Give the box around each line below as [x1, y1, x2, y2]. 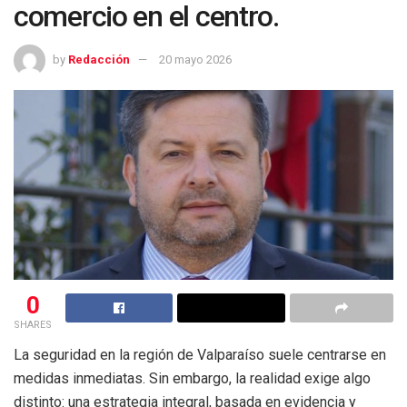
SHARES [14, 318, 52, 331]
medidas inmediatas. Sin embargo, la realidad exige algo [14, 369, 371, 387]
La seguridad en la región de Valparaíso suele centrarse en [14, 345, 386, 363]
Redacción [68, 52, 130, 66]
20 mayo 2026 [159, 52, 232, 66]
